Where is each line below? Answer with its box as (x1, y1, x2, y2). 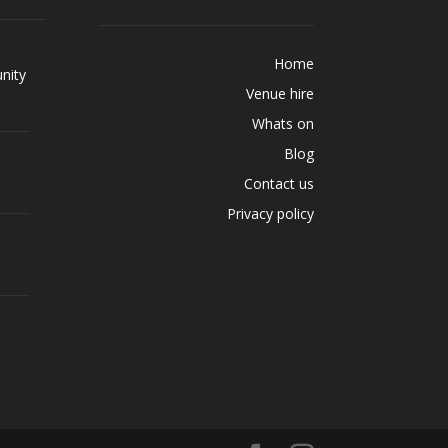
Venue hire (245, 84, 314, 104)
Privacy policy (226, 204, 314, 224)
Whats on (251, 114, 314, 134)
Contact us (243, 174, 314, 194)
